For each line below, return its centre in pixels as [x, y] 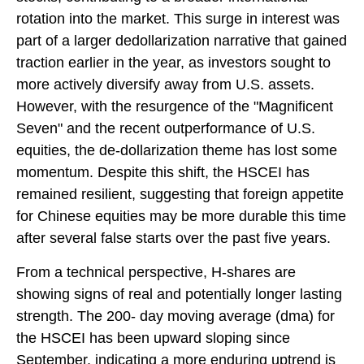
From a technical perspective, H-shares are [156, 272]
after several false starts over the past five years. [173, 238]
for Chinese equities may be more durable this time [181, 216]
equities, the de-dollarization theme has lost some [177, 150]
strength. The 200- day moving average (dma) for [175, 316]
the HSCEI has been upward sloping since [153, 338]
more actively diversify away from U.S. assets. [165, 84]
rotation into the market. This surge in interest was [178, 18]
